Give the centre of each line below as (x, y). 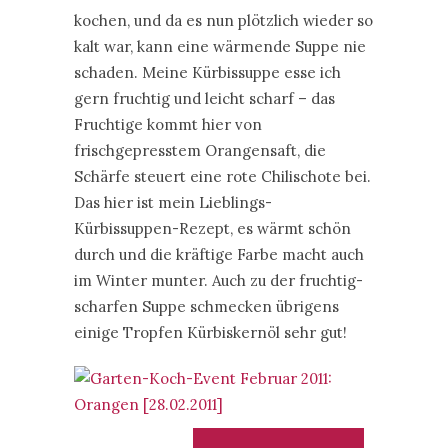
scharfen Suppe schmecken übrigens (206, 306)
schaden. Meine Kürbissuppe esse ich (207, 72)
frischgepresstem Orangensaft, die (200, 150)
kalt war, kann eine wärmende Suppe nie (220, 46)
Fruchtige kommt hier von (168, 124)
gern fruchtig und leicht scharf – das (204, 98)
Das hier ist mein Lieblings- (173, 202)
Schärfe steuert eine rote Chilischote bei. (222, 176)
